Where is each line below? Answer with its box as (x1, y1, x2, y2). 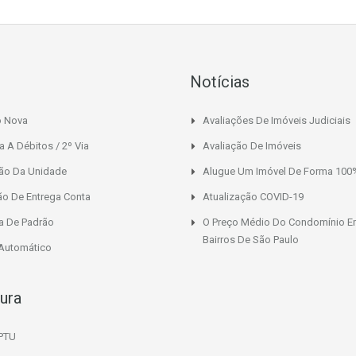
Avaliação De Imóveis (203, 139, 301, 152)
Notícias (190, 72, 250, 91)
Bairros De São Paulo (203, 233, 299, 246)
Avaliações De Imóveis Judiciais (203, 114, 350, 126)
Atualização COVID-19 (203, 190, 304, 203)
